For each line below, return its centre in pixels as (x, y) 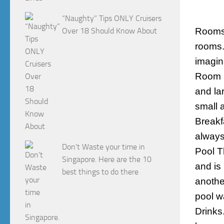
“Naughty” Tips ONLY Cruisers (112, 18)
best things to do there (100, 171)
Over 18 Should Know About (110, 30)
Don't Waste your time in (104, 146)
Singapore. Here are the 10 (107, 159)
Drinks (209, 211)
